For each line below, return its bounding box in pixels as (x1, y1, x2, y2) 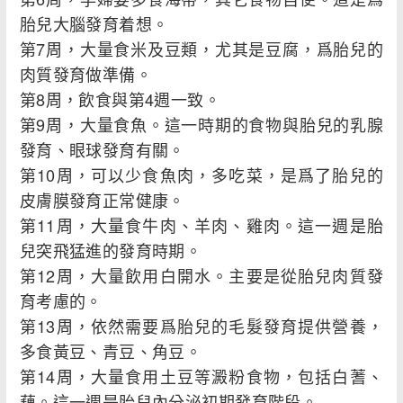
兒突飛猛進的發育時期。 (19, 238, 202, 263)
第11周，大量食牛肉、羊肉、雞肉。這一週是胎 (19, 213, 384, 237)
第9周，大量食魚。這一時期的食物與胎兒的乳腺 (19, 112, 384, 137)
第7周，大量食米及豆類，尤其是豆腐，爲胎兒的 (19, 37, 384, 61)
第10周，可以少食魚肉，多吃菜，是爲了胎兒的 (19, 163, 384, 187)
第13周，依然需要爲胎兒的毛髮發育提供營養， (19, 314, 384, 338)
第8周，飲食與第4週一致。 (19, 87, 221, 112)
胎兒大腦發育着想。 (19, 12, 169, 36)
